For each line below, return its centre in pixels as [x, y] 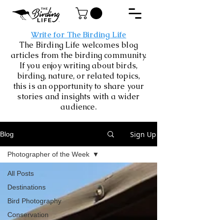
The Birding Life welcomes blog [79, 45]
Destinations [27, 187]
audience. [79, 107]
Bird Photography [34, 201]
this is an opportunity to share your [79, 86]
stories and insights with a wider [79, 97]
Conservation [28, 215]
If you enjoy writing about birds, [79, 66]
